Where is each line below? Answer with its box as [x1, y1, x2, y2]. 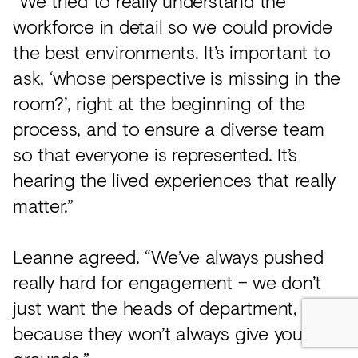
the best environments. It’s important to [13, 38, 331, 66]
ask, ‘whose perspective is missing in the [13, 63, 341, 92]
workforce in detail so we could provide [13, 12, 332, 41]
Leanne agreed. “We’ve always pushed [13, 242, 324, 271]
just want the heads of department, [13, 293, 297, 322]
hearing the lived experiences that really [13, 165, 336, 194]
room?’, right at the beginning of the [13, 89, 306, 117]
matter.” [13, 191, 74, 220]
